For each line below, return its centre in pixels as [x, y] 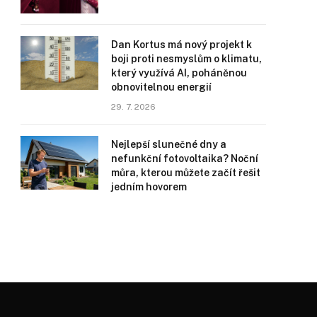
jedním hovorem [149, 186]
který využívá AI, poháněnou [179, 73]
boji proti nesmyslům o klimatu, [186, 58]
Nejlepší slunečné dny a [169, 144]
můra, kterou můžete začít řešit [186, 172]
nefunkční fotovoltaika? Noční [185, 158]
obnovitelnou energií [161, 87]
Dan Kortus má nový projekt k [181, 44]
